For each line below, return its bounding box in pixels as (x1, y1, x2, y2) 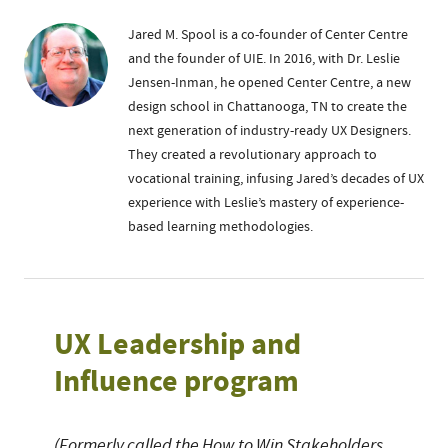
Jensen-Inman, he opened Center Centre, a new (128, 74, 411, 93)
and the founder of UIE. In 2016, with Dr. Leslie (128, 50, 400, 69)
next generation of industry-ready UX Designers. (128, 122, 411, 141)
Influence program (54, 362, 299, 404)
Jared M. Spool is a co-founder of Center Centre (128, 26, 408, 45)
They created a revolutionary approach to (128, 146, 377, 165)
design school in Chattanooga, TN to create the (128, 98, 407, 117)
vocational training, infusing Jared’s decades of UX (128, 170, 424, 189)
